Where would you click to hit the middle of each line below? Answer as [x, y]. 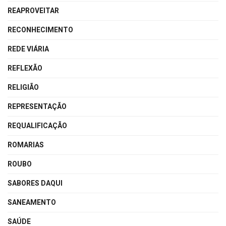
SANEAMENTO [32, 202]
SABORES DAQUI [35, 183]
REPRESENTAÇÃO [37, 106]
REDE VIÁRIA [28, 49]
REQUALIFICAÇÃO [37, 126]
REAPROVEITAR [33, 11]
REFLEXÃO [25, 68]
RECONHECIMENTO [40, 30]
